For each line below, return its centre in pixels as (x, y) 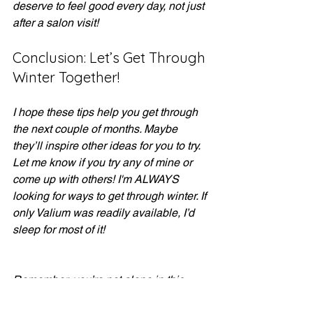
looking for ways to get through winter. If (111, 196)
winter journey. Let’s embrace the (94, 297)
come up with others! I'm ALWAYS (97, 179)
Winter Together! (66, 77)
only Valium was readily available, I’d (105, 213)
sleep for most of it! (60, 230)
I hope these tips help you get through (107, 112)
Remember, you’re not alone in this (100, 280)
